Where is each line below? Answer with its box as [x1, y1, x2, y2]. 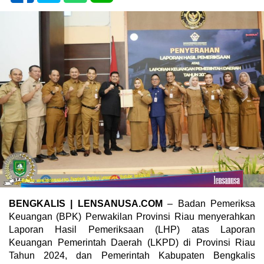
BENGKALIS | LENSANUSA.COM [9, 199, 163, 209]
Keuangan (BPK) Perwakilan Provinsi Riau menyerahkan [9, 212, 255, 222]
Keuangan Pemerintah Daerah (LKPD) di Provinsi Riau [9, 237, 255, 248]
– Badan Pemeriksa [162, 199, 256, 209]
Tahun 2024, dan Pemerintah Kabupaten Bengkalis [9, 250, 255, 261]
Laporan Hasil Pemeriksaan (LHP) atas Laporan [9, 225, 255, 235]
